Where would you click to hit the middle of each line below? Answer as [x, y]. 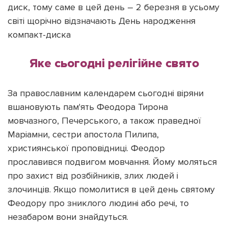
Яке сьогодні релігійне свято [114, 63]
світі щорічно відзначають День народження [102, 21]
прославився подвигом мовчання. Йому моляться [112, 162]
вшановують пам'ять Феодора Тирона [88, 107]
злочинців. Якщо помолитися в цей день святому [111, 189]
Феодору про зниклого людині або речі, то [98, 203]
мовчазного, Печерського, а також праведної [104, 120]
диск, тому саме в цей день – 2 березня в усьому [113, 7]
